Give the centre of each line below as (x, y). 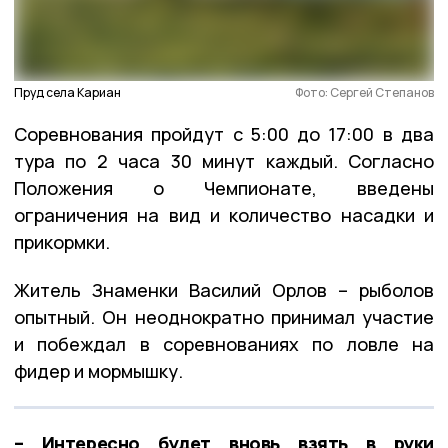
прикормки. (64, 241)
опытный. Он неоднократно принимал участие (224, 316)
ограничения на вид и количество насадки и (224, 214)
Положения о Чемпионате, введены (224, 187)
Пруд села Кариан (67, 92)
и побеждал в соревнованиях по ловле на (224, 343)
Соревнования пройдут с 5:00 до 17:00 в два (224, 133)
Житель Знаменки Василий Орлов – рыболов (224, 289)
